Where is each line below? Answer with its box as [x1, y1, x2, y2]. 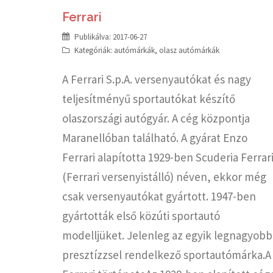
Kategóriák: [74, 45, 114, 56]
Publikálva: [74, 32, 113, 43]
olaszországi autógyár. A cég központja [62, 111, 250, 126]
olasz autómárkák [159, 45, 219, 56]
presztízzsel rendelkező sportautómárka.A [62, 247, 271, 263]
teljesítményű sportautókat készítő [62, 91, 235, 107]
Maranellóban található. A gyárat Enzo [62, 130, 247, 146]
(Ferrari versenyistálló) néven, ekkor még [62, 169, 266, 185]
